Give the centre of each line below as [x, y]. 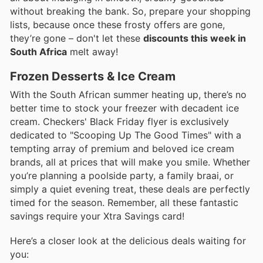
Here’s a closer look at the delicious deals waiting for [128, 240]
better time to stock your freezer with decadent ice [124, 108]
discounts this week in [195, 38]
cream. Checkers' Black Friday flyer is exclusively [119, 121]
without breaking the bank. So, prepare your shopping [130, 11]
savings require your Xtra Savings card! [97, 216]
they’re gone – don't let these [77, 38]
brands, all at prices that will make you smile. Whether [130, 162]
